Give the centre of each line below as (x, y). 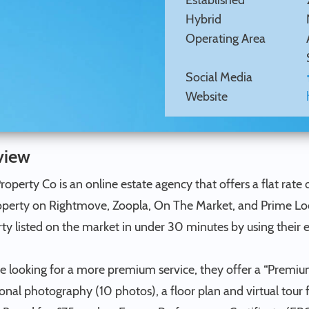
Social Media (219, 77)
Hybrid (203, 19)
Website (207, 97)
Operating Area (226, 39)
